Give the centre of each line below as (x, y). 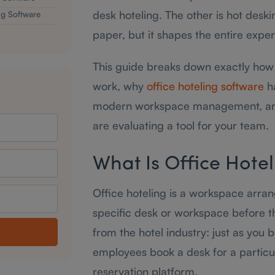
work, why (119, 86)
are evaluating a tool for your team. (180, 125)
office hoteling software (205, 86)
